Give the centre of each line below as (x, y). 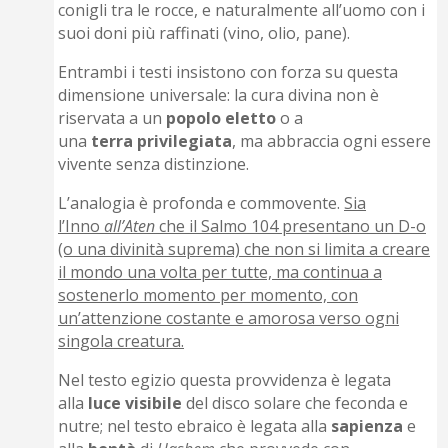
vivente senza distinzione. (154, 164)
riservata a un (112, 118)
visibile (154, 403)
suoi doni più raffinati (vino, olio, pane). (204, 33)
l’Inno (81, 226)
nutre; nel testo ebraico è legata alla (195, 426)
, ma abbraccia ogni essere (332, 141)
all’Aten (130, 226)
